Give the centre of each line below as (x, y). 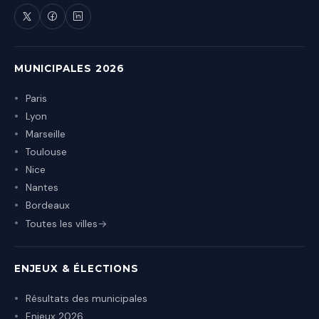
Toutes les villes (62, 224)
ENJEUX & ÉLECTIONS (77, 268)
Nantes (42, 187)
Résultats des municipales (87, 298)
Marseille (46, 134)
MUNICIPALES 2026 (70, 68)
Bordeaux (48, 205)
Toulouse (46, 152)
